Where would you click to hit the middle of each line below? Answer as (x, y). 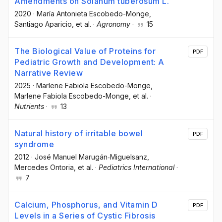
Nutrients (29, 107)
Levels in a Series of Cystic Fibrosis (85, 216)
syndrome (34, 144)
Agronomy (113, 24)
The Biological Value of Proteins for (85, 51)
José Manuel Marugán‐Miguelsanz (91, 157)
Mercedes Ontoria (44, 167)
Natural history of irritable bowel (79, 134)
